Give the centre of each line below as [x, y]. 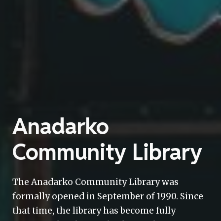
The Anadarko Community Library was [96, 182]
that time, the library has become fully [94, 211]
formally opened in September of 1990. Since [108, 196]
